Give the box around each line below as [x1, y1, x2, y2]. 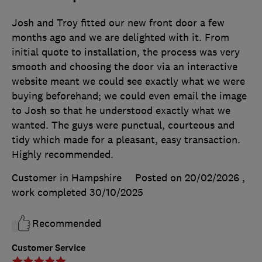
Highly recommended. [12, 148, 113, 161]
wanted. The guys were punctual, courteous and [12, 119, 235, 132]
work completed [12, 186, 89, 199]
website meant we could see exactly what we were [12, 75, 245, 88]
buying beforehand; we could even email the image [12, 89, 247, 103]
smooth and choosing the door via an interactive [12, 60, 237, 74]
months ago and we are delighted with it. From [12, 31, 229, 44]
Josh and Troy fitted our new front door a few [12, 16, 225, 30]
